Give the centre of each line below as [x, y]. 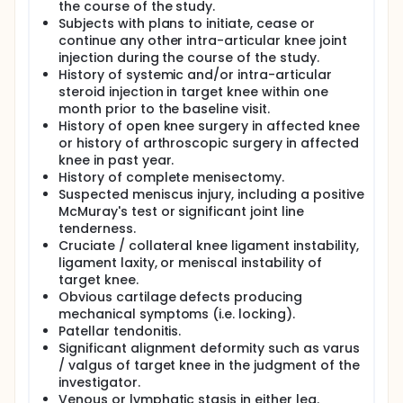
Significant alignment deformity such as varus [209, 348]
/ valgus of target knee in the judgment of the [209, 365]
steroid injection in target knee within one [193, 92]
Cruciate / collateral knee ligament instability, [209, 246]
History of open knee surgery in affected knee [209, 126]
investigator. [99, 382]
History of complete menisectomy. [172, 177]
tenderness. [97, 228]
